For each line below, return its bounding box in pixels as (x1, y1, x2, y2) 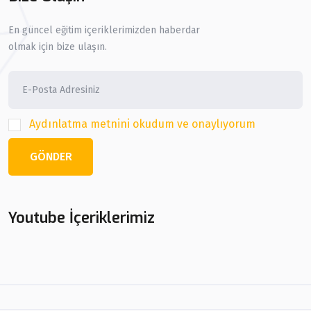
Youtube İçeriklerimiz (8, 208, 155, 228)
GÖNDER (29, 150, 72, 164)
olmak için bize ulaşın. (8, 40, 107, 53)
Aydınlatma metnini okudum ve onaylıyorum (29, 117, 255, 131)
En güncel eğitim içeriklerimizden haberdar (8, 24, 200, 36)
